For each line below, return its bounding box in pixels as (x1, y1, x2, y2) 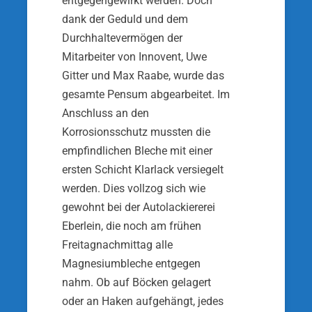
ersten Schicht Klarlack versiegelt (62, 163, 224, 176)
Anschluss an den (62, 107, 149, 120)
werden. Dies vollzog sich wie (62, 182, 205, 195)
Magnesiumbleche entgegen (62, 257, 201, 270)
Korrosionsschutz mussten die (62, 125, 210, 139)
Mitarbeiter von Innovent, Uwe (62, 50, 207, 63)
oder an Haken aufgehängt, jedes (62, 295, 224, 308)
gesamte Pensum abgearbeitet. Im (62, 88, 230, 101)
